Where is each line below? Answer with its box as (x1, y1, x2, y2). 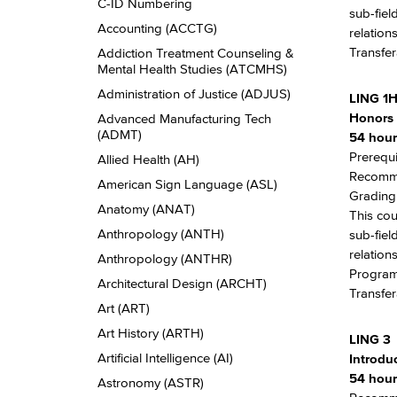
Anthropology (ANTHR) (97, 251, 232, 266)
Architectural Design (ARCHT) (97, 276, 267, 291)
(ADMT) (97, 127, 142, 142)
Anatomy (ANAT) (97, 201, 195, 216)
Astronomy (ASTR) (97, 375, 204, 390)
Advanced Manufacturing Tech (97, 111, 271, 126)
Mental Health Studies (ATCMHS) (97, 61, 287, 76)
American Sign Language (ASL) (97, 176, 277, 191)
